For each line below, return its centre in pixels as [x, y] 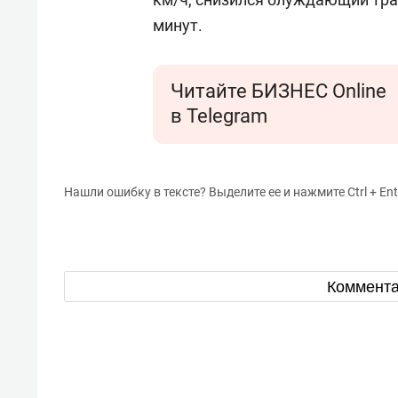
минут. [178, 25]
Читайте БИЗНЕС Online [279, 91]
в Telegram [219, 116]
